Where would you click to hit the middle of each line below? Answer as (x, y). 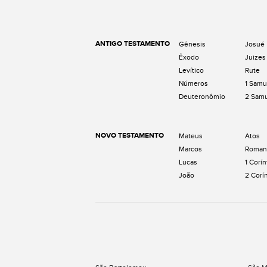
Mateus (191, 136)
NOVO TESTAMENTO (130, 136)
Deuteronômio (202, 97)
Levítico (191, 71)
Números (193, 84)
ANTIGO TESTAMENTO (133, 44)
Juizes (255, 58)
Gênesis (192, 44)
